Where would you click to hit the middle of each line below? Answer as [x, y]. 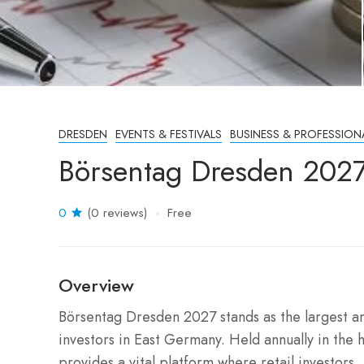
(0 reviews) [117, 213]
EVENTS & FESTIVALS [169, 134]
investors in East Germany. [142, 340]
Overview [96, 285]
